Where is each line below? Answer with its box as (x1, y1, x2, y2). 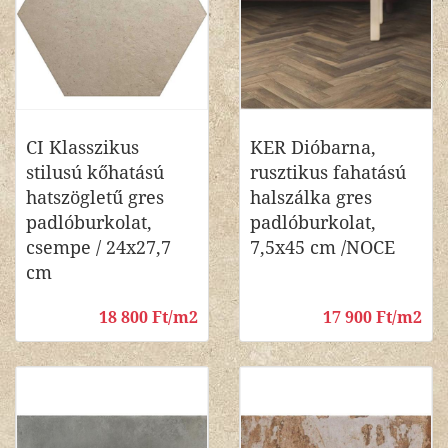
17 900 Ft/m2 (323, 308, 422, 327)
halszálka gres (250, 187, 372, 208)
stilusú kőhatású (26, 162, 164, 183)
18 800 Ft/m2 (99, 308, 198, 327)
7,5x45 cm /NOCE (250, 237, 395, 258)
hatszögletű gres (26, 187, 164, 208)
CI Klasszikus (26, 137, 139, 158)
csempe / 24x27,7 (26, 237, 171, 258)
